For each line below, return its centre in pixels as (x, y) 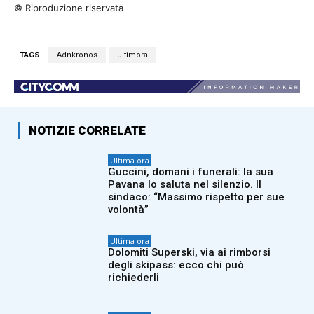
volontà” (129, 210)
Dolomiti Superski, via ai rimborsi (190, 253)
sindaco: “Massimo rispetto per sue (197, 197)
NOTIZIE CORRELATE (87, 131)
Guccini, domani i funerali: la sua (191, 172)
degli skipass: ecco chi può (176, 265)
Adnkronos (77, 55)
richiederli (134, 278)
